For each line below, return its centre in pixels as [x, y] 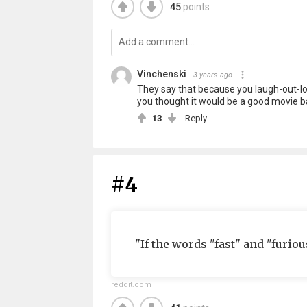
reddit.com [131, 285]
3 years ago [212, 75]
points [196, 7]
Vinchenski [161, 74]
